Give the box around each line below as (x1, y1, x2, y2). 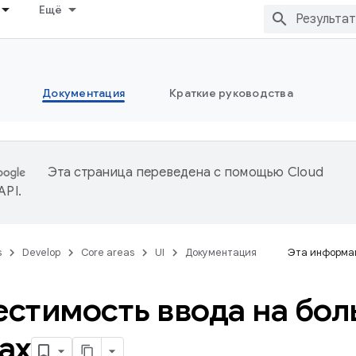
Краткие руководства (169, 86, 293, 100)
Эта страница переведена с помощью (48, 164, 288, 180)
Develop (22, 246, 60, 259)
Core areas (81, 246, 134, 259)
